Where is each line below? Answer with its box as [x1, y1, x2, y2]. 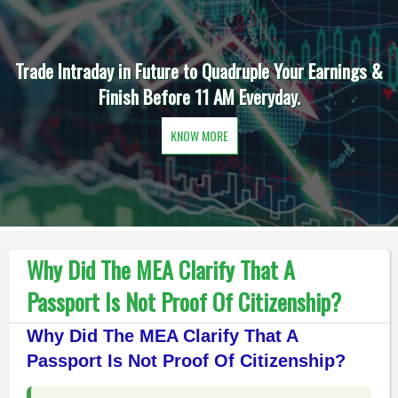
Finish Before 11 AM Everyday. [98, 83, 300, 110]
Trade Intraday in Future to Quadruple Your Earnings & [15, 57, 383, 84]
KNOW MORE [170, 126, 228, 145]
